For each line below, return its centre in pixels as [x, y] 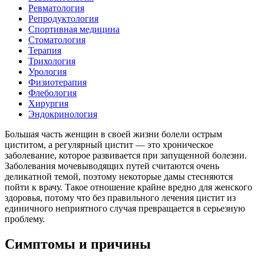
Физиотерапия [57, 82]
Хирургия [48, 103]
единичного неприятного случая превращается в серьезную [125, 208]
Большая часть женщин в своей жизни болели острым [113, 134]
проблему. [25, 219]
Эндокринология [63, 114]
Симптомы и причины [78, 244]
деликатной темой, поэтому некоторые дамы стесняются [119, 176]
